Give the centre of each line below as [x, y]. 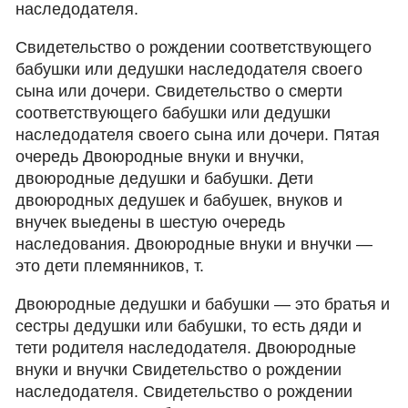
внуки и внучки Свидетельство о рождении [179, 370]
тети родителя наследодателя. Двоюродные [186, 348]
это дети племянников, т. [110, 266]
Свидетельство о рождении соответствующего [194, 47]
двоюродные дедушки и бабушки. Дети [165, 178]
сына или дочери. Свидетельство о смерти [179, 91]
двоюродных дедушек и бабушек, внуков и [179, 200]
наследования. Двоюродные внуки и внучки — [194, 244]
